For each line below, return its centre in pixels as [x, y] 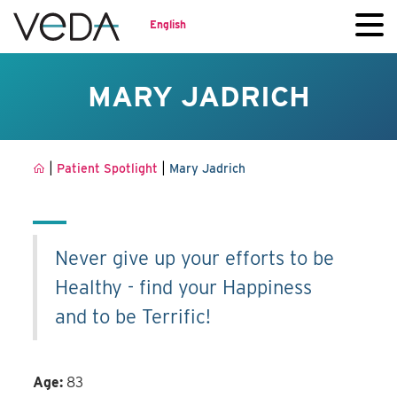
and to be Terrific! [133, 317]
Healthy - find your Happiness [184, 288]
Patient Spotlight [108, 169]
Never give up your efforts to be [195, 258]
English [168, 24]
